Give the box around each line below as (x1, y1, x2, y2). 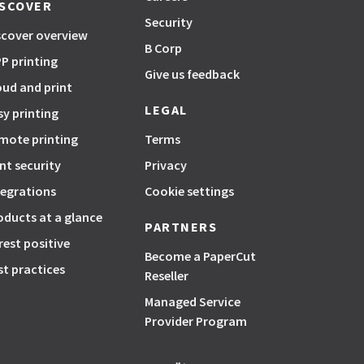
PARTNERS (145, 219, 217, 235)
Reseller (145, 267, 188, 284)
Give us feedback (145, 66, 240, 82)
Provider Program (145, 313, 247, 329)
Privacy (145, 157, 187, 173)
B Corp (145, 40, 182, 56)
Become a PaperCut (145, 248, 256, 264)
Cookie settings (145, 183, 234, 199)
